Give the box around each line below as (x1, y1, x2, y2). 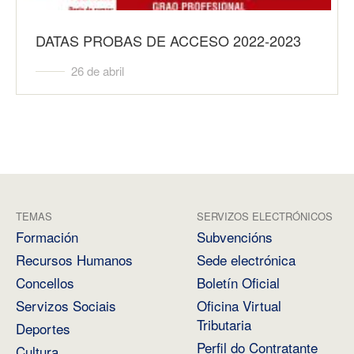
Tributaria (197, 314, 251, 334)
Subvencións (197, 226, 273, 247)
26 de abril (71, 62, 124, 79)
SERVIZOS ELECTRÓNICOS (197, 208, 333, 224)
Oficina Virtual (197, 295, 281, 315)
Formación (16, 226, 78, 247)
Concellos (16, 272, 74, 292)
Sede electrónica (197, 249, 296, 269)
